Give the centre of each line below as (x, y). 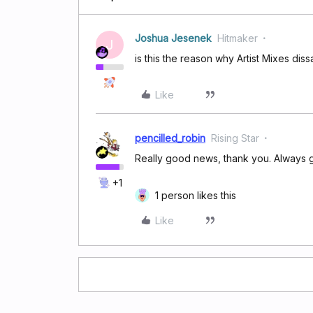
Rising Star (235, 138)
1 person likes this (196, 195)
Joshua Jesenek (173, 38)
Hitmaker (238, 38)
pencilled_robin (170, 138)
